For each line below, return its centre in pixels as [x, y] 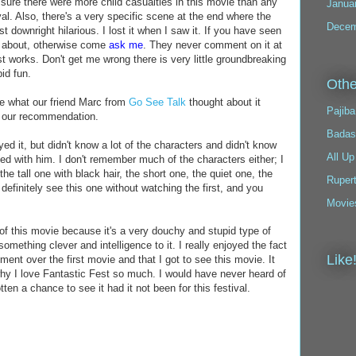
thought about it [223, 102]
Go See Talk [157, 102]
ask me [126, 45]
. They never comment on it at [213, 45]
